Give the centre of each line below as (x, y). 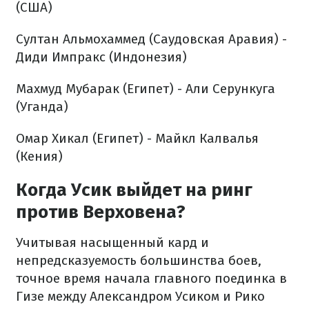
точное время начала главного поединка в (151, 278)
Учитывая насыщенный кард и (112, 242)
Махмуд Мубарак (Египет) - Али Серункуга (146, 89)
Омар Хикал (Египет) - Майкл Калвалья (137, 138)
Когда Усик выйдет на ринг (134, 190)
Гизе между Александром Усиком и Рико (140, 296)
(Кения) (39, 156)
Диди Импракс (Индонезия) (101, 57)
